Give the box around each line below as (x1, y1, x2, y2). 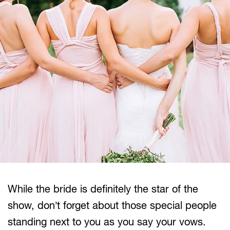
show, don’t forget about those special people (8, 199, 217, 211)
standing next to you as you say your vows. (8, 216, 206, 227)
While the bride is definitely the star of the (8, 183, 198, 195)
